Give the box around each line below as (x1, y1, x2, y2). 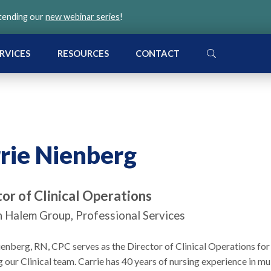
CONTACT (135, 48, 180, 59)
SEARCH (206, 47, 241, 59)
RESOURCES (57, 48, 109, 59)
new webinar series (45, 11, 120, 22)
